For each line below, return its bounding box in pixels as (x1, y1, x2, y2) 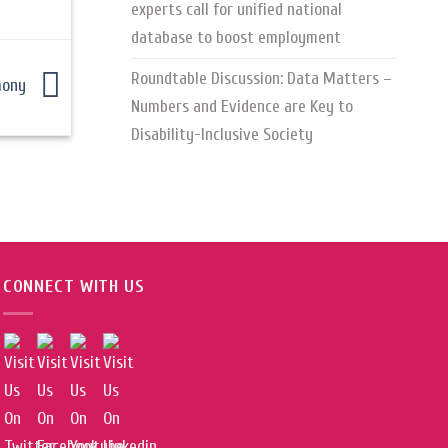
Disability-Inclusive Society (131, 124, 313, 146)
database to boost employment (131, 27, 341, 49)
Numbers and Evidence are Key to (131, 96, 353, 118)
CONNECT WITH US (2, 275, 145, 297)
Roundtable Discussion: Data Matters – (131, 68, 392, 90)
